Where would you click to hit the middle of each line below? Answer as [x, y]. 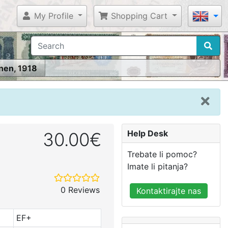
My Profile [52, 16]
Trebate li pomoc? [162, 154]
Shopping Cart [138, 16]
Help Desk [148, 133]
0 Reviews [80, 190]
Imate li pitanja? [158, 166]
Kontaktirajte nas [169, 191]
